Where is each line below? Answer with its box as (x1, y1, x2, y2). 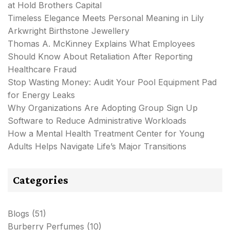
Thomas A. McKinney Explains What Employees (8, 38, 195, 49)
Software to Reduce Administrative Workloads (8, 115, 186, 126)
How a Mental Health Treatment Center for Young (8, 128, 204, 139)
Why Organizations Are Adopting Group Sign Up (8, 102, 198, 113)
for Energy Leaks (8, 89, 75, 100)
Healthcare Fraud (8, 64, 76, 74)
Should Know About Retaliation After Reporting (8, 51, 193, 62)
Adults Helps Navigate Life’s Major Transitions (8, 141, 186, 151)
